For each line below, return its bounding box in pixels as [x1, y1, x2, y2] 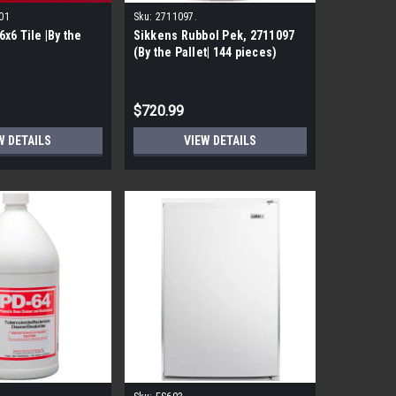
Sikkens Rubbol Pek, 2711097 [133, 28, 295, 43]
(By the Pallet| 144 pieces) [133, 45, 278, 60]
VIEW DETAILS [183, 133, 256, 148]
